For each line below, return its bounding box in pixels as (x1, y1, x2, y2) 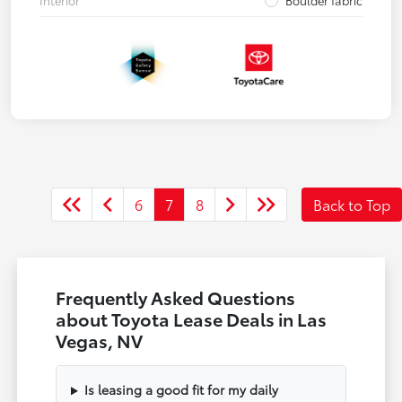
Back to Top (313, 194, 390, 215)
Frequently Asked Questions (56, 284, 296, 310)
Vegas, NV (56, 328, 144, 354)
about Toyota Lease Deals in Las (56, 306, 328, 332)
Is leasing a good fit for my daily (83, 380, 278, 399)
